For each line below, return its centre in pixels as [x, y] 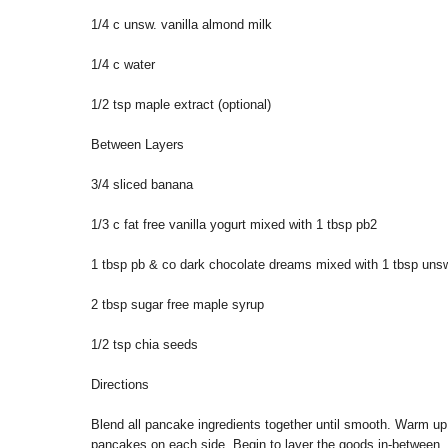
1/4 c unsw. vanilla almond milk [181, 25]
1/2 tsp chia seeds [144, 345]
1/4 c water [123, 65]
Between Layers [137, 145]
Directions [120, 385]
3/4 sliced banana [142, 185]
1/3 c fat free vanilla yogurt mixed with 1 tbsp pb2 [234, 225]
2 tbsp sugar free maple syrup [177, 305]
